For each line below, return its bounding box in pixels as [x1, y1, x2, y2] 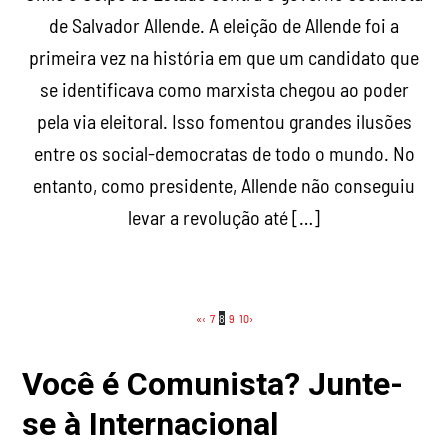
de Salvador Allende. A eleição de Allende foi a [49, 13, 399, 38]
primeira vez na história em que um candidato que [29, 45, 419, 70]
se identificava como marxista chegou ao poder [39, 77, 409, 102]
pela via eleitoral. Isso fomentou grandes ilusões [36, 109, 412, 134]
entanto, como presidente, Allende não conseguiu [33, 173, 415, 198]
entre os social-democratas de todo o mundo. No [33, 141, 415, 166]
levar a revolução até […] [128, 205, 320, 230]
